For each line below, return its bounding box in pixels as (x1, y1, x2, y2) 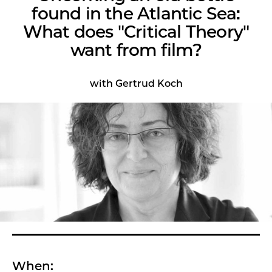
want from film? (70, 39, 202, 60)
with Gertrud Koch (89, 78, 183, 89)
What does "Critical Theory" (22, 21, 250, 42)
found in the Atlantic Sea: (32, 3, 240, 24)
